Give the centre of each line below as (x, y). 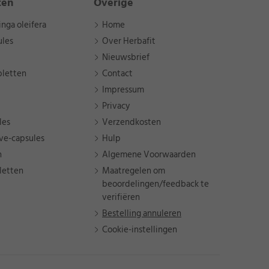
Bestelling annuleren (142, 214)
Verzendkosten (131, 122)
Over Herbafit (129, 41)
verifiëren (121, 198)
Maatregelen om (134, 171)
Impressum (123, 90)
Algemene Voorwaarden (149, 155)
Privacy (116, 106)
